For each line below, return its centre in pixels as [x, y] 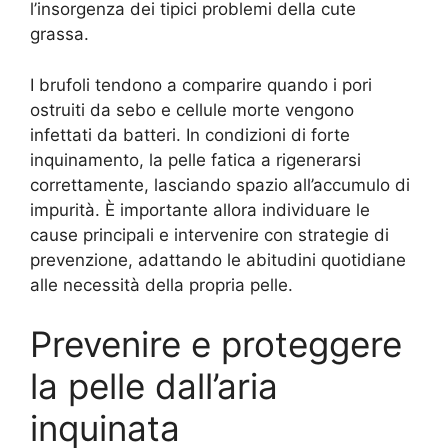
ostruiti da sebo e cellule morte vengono [192, 109]
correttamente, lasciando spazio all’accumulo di [220, 184]
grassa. [59, 34]
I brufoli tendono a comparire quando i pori [201, 84]
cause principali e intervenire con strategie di [209, 234]
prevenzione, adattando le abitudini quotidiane [218, 259]
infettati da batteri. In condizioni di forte [190, 134]
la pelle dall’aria [154, 386]
